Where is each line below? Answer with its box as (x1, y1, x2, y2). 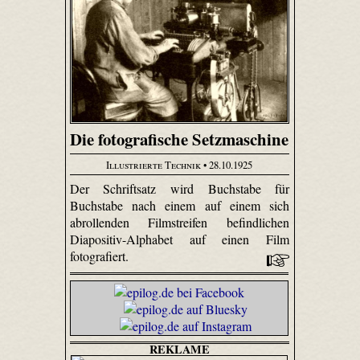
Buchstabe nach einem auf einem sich (69, 197, 290, 215)
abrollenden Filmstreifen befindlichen (69, 214, 290, 231)
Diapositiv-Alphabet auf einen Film (69, 231, 290, 248)
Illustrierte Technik (106, 157, 202, 172)
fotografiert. (69, 247, 132, 265)
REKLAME (149, 341, 210, 358)
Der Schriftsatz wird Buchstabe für (69, 180, 290, 198)
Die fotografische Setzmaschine (70, 127, 289, 152)
